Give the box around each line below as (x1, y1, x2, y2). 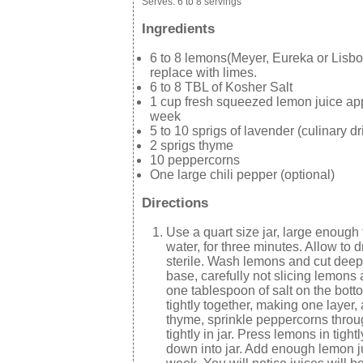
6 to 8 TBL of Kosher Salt (149, 79, 293, 94)
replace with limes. (149, 65, 257, 79)
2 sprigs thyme (149, 138, 233, 152)
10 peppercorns (149, 152, 240, 167)
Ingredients (141, 20, 215, 36)
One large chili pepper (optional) (149, 167, 335, 181)
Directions (141, 195, 208, 211)
